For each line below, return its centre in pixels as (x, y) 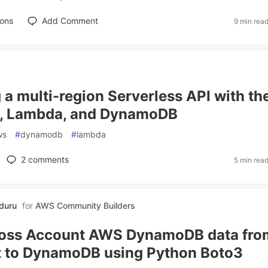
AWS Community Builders (85, 205)
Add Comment (70, 21)
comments (47, 159)
